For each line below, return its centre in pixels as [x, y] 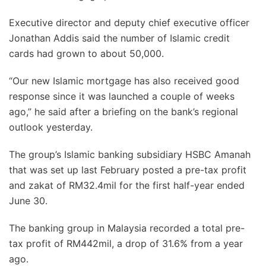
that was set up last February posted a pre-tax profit [128, 170]
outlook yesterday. [51, 127]
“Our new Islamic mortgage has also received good [124, 81]
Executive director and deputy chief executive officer [129, 23]
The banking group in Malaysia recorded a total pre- [127, 228]
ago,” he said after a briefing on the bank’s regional [123, 112]
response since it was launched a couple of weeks [122, 96]
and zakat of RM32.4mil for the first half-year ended [127, 185]
